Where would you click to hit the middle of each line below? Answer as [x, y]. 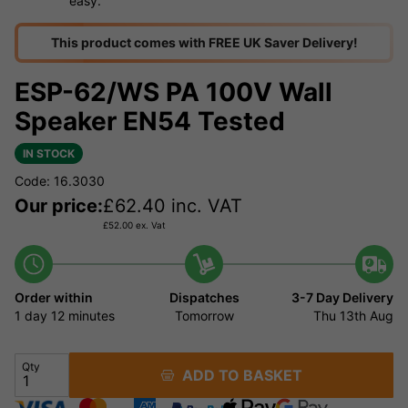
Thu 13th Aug [354, 315]
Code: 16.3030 [60, 180]
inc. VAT [204, 205]
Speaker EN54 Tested [150, 121]
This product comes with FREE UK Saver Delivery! [204, 42]
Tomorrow [204, 315]
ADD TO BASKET [239, 375]
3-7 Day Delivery [343, 297]
